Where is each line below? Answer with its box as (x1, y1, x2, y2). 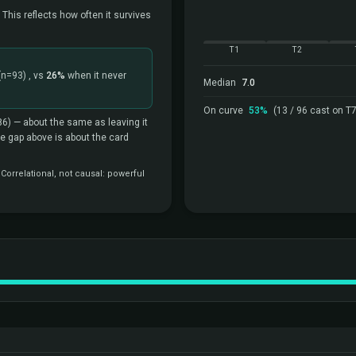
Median (203, 77, 238, 88)
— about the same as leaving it (11, 117, 148, 128)
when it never (65, 70, 126, 81)
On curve (203, 105, 246, 116)
